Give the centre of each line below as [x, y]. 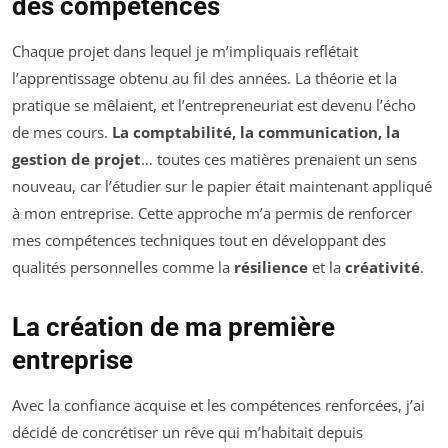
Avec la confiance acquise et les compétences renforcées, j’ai [218, 405]
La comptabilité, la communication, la [256, 132]
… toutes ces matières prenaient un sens [279, 159]
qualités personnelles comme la [123, 267]
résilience [271, 267]
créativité [382, 267]
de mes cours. [62, 132]
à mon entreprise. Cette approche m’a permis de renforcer [212, 213]
